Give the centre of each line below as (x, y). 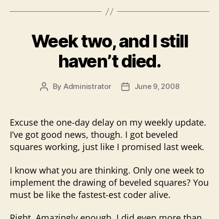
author (55, 98)
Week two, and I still (109, 41)
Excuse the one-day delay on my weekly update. (108, 122)
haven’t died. (109, 61)
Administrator (87, 86)
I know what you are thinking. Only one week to (107, 170)
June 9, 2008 (157, 86)
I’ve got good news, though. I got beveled (94, 134)
